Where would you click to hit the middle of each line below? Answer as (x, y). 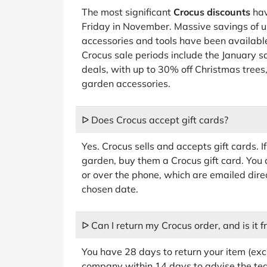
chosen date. (110, 189)
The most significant (128, 12)
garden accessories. (126, 83)
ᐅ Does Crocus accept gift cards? (155, 120)
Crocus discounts (212, 12)
